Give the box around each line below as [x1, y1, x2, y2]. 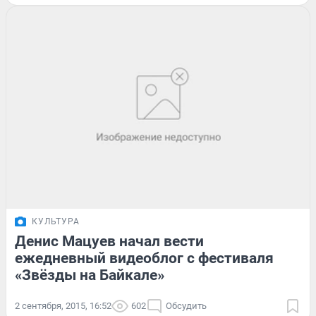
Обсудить [166, 300, 207, 311]
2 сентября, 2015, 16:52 [15, 300, 111, 311]
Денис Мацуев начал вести [15, 232, 204, 250]
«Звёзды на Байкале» [15, 266, 164, 284]
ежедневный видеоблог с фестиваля [15, 249, 274, 267]
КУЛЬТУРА [32, 216, 80, 226]
